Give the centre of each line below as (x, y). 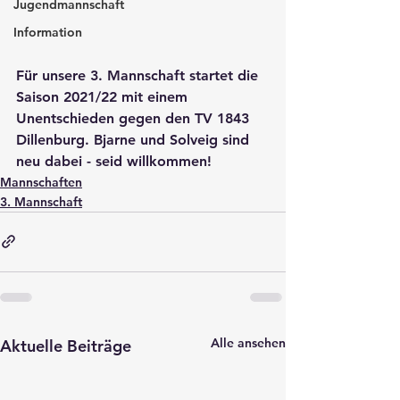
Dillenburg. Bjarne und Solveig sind (135, 139)
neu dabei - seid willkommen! (116, 161)
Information (48, 32)
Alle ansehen (248, 342)
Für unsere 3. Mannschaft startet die (139, 75)
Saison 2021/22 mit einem (104, 96)
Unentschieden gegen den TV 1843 (135, 118)
